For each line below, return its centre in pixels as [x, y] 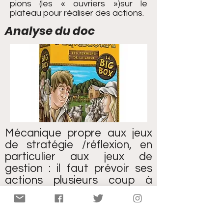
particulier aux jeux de [79, 157]
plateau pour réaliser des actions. [77, 13]
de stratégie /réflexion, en [79, 145]
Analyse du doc [50, 31]
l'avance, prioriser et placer [79, 192]
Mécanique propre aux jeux [79, 133]
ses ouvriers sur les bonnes [79, 204]
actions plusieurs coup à [79, 180]
